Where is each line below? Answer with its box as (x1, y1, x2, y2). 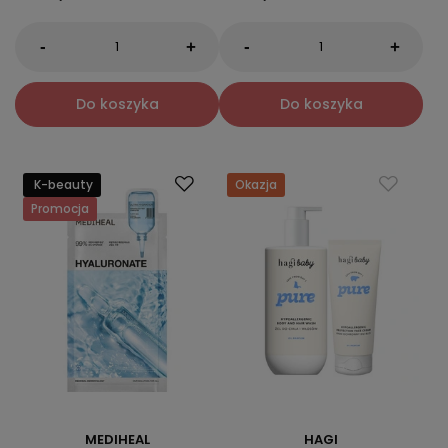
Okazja (235, 175, 277, 193)
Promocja (31, 199, 89, 217)
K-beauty (34, 175, 93, 193)
